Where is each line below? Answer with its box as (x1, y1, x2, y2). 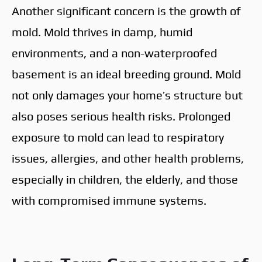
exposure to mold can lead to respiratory (12, 130, 224, 144)
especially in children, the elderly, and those (12, 172, 238, 186)
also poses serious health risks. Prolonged (12, 109, 230, 123)
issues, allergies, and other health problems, (12, 151, 244, 165)
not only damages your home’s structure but (12, 88, 243, 102)
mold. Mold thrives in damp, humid (12, 25, 192, 39)
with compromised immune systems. (12, 193, 206, 207)
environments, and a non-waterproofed (12, 46, 217, 60)
